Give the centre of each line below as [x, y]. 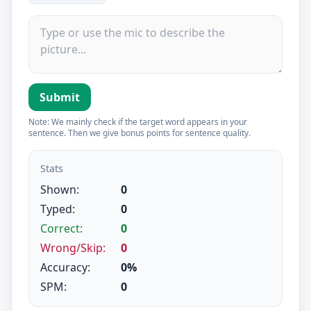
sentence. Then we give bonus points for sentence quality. [140, 133]
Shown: [60, 190]
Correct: [61, 228]
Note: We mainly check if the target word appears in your [138, 122]
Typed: [58, 209]
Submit [60, 97]
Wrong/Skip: [73, 248]
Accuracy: [65, 267]
